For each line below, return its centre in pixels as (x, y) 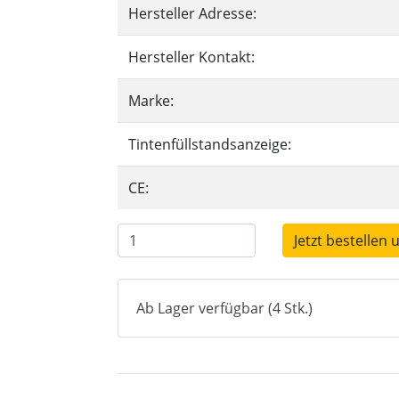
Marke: (151, 101)
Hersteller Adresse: (192, 13)
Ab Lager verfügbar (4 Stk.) (224, 308)
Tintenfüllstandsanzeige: (210, 144)
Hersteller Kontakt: (191, 57)
